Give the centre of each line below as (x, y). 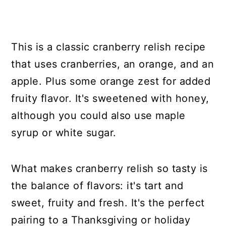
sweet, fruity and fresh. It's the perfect (108, 203)
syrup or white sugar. (64, 133)
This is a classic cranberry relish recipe (108, 47)
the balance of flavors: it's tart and (97, 186)
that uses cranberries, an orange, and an (113, 64)
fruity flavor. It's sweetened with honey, (110, 99)
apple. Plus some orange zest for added (111, 81)
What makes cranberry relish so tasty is (109, 169)
